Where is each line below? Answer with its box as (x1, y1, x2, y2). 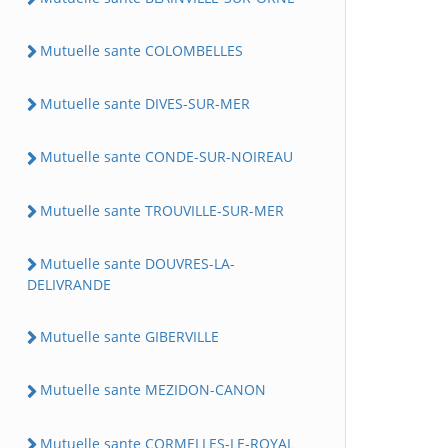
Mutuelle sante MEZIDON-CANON (40, 380, 266, 400)
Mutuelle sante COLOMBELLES (40, 40, 243, 60)
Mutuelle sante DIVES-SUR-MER (40, 94, 250, 113)
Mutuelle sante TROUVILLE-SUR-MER (40, 200, 284, 220)
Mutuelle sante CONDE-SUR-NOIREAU (40, 147, 293, 167)
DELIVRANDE (27, 275, 111, 294)
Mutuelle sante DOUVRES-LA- (40, 253, 235, 273)
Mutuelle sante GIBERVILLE (40, 327, 219, 346)
